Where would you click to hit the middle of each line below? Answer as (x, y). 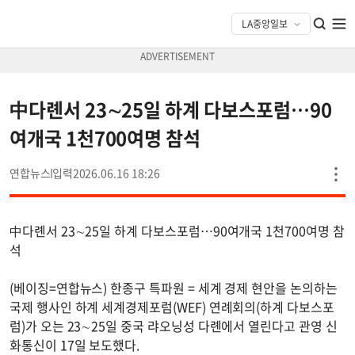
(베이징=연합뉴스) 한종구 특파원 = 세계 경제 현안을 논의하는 (174, 288)
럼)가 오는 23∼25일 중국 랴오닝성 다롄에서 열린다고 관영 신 (174, 326)
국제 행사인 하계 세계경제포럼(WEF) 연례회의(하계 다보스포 (172, 307)
